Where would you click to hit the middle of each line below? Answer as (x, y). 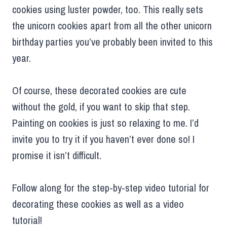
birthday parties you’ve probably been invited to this (112, 42)
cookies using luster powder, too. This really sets (108, 9)
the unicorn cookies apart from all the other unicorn (112, 25)
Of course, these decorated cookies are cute (99, 90)
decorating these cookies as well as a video (98, 204)
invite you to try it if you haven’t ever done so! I (103, 139)
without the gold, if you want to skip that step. (101, 106)
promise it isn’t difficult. (57, 155)
